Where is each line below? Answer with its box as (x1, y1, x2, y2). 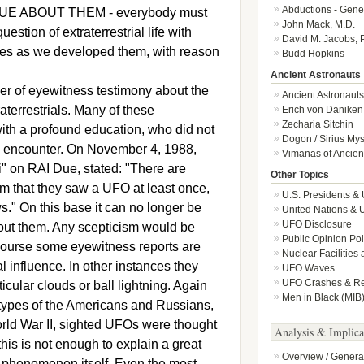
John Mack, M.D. (281, 19, 355, 30)
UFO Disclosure (281, 219, 352, 230)
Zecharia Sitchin (281, 119, 353, 130)
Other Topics (270, 169, 329, 180)
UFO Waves (281, 262, 335, 274)
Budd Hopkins (281, 48, 344, 59)
